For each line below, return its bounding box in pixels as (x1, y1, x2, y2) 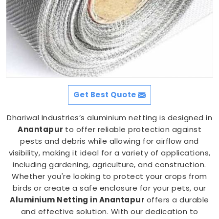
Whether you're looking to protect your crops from (12, 171, 207, 181)
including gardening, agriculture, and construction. (13, 159, 206, 170)
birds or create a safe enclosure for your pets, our (13, 183, 206, 193)
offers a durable (146, 195, 209, 205)
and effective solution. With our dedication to (21, 206, 198, 217)
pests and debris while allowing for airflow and (20, 136, 199, 146)
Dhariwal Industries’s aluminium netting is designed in (7, 112, 212, 123)
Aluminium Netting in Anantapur (10, 195, 147, 205)
